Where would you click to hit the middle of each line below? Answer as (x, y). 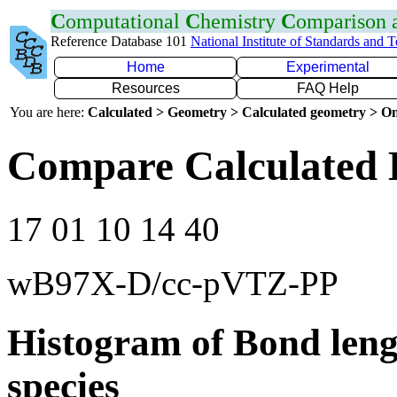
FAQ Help (328, 88)
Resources (145, 88)
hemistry (241, 21)
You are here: (49, 112)
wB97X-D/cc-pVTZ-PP (173, 283)
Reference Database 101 (121, 41)
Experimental (328, 67)
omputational (125, 21)
